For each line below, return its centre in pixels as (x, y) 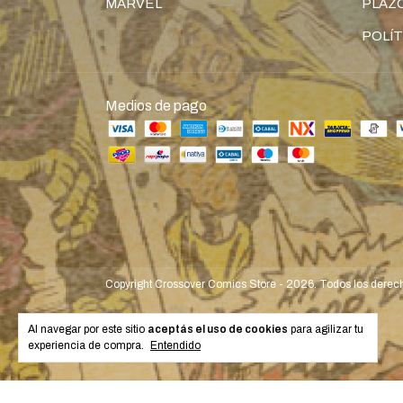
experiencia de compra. (87, 345)
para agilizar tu (326, 329)
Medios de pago (156, 105)
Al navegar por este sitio (88, 329)
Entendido (175, 345)
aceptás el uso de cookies (218, 329)
